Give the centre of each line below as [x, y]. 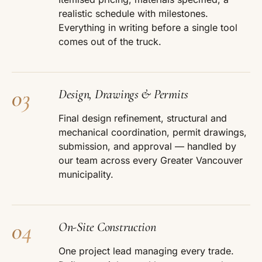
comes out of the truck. [110, 42]
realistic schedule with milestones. [133, 14]
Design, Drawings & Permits [124, 94]
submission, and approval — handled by [147, 146]
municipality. [86, 175]
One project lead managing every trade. [146, 251]
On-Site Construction [107, 227]
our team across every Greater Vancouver [151, 161]
